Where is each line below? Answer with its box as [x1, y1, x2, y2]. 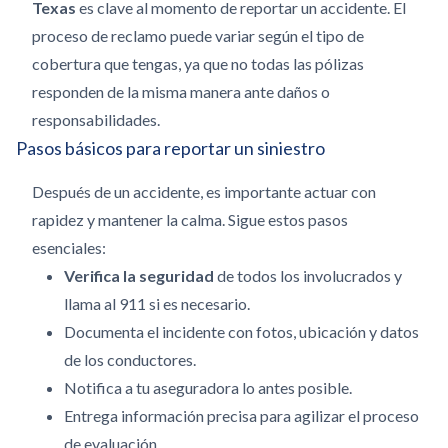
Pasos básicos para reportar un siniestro [16, 137, 325, 159]
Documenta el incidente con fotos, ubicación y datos [64, 322, 419, 341]
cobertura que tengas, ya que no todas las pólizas [32, 54, 364, 73]
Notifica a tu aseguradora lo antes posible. [64, 378, 352, 397]
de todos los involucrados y [214, 266, 402, 285]
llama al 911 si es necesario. [64, 294, 250, 313]
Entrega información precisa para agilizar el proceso [64, 406, 419, 425]
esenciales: [32, 238, 106, 257]
